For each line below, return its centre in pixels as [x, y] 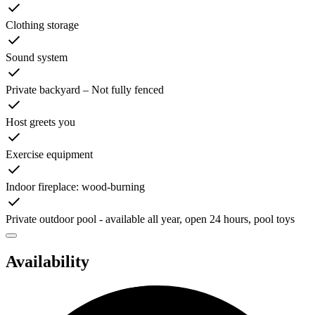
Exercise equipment [49, 155]
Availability [47, 262]
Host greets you [40, 122]
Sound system [37, 58]
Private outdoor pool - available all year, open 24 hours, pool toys [150, 219]
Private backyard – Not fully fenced [85, 90]
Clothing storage [42, 25]
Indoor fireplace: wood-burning [75, 187]
